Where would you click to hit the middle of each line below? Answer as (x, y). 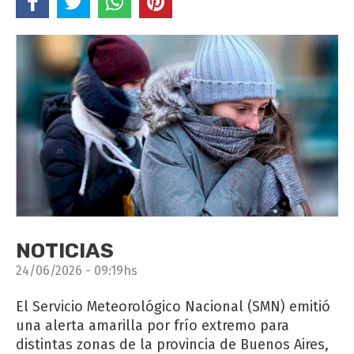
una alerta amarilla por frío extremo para (153, 325)
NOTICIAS (65, 250)
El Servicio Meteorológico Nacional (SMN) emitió (173, 306)
